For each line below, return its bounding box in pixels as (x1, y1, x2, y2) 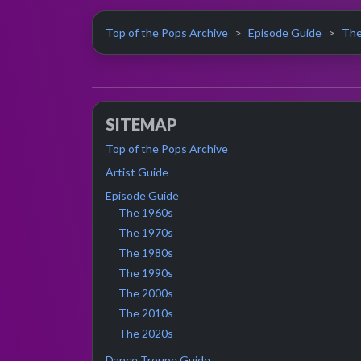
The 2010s (118, 305, 173, 320)
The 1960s (118, 205, 173, 219)
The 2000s (118, 285, 173, 300)
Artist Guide (106, 164, 168, 179)
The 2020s (118, 326, 173, 340)
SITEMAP (106, 114, 177, 134)
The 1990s (118, 265, 173, 280)
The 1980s (118, 245, 173, 259)
